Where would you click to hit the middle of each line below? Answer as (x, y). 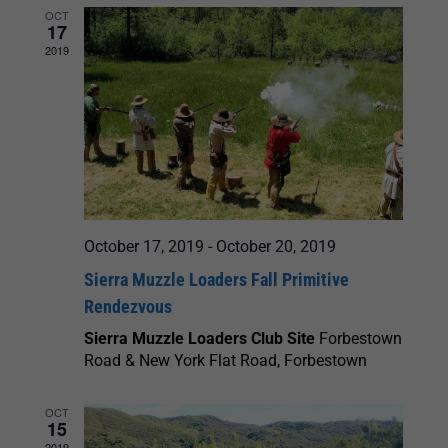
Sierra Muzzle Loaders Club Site (201, 338)
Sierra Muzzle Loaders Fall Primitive (216, 279)
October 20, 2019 (276, 246)
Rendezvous (128, 306)
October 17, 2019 (144, 246)
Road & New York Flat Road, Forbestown (225, 360)
